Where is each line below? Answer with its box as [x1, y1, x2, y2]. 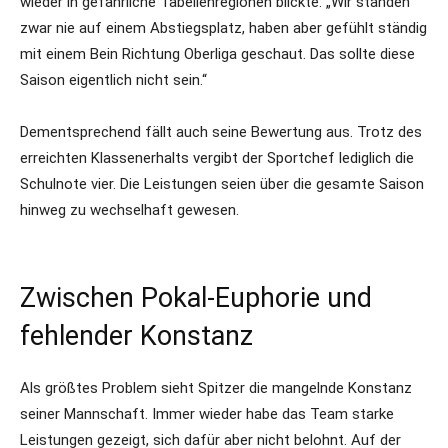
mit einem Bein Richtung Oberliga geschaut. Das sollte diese [20, 45, 415, 63]
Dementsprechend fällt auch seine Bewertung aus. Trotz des [20, 123, 422, 141]
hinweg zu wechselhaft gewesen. [20, 201, 239, 219]
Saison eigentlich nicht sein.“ [20, 71, 207, 89]
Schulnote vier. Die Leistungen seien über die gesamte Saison [20, 175, 424, 193]
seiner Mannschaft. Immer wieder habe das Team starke [20, 405, 394, 423]
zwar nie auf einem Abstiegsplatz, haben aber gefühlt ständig [20, 19, 427, 37]
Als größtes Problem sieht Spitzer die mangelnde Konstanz [20, 379, 412, 397]
